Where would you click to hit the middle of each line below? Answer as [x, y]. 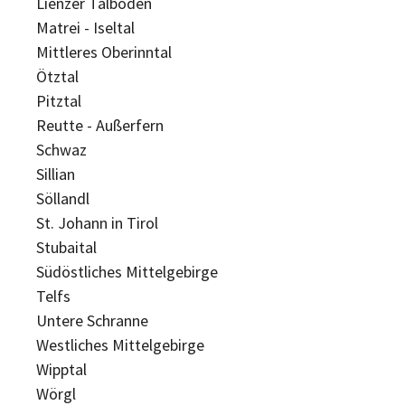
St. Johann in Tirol [97, 223]
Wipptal [61, 370]
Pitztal [59, 101]
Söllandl [63, 199]
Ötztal [57, 77]
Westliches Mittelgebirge [120, 345]
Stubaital [66, 248]
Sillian [56, 174]
